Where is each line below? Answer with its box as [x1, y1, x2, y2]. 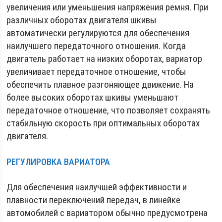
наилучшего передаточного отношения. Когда [6, 40, 186, 52]
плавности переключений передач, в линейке [6, 194, 181, 206]
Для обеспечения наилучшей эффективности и [6, 181, 187, 193]
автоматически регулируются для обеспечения [6, 27, 190, 39]
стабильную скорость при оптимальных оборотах [6, 117, 200, 129]
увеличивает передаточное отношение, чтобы [6, 65, 187, 77]
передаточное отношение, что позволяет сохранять [6, 104, 211, 116]
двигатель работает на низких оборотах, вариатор [6, 53, 203, 64]
